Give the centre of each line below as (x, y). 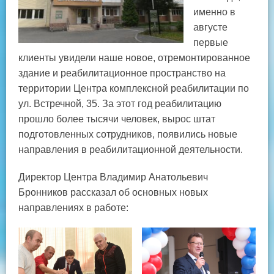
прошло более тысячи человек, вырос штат (117, 119)
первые (211, 43)
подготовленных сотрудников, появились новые (128, 135)
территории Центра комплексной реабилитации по (134, 89)
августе (210, 28)
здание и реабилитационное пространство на (122, 73)
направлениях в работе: (73, 208)
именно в (214, 12)
